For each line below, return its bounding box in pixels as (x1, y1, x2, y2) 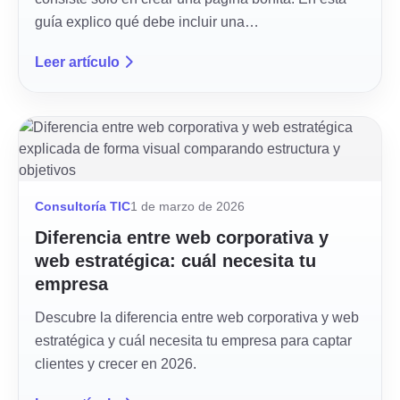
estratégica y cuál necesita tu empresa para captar (35, 333, 352, 348)
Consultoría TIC (35, 200, 130, 213)
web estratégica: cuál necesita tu (35, 251, 316, 271)
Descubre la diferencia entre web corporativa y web (35, 310, 359, 325)
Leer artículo (35, 54, 120, 70)
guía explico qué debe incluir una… (35, 14, 259, 29)
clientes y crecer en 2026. (35, 356, 196, 371)
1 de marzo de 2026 (130, 200, 245, 213)
